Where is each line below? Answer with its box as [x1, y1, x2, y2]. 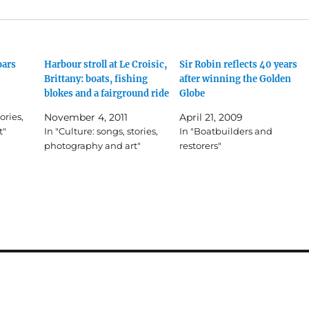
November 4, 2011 [44, 110, 128, 123]
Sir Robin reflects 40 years [179, 58, 297, 70]
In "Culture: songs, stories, [44, 125, 159, 137]
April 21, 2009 [179, 110, 243, 123]
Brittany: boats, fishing [44, 72, 148, 85]
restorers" [179, 139, 221, 151]
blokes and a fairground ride [44, 87, 170, 99]
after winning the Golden [179, 72, 291, 85]
